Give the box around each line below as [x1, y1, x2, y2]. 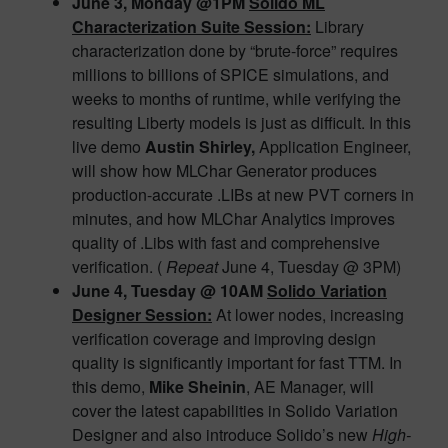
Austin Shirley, [145, 135, 259, 158]
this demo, [72, 375, 149, 398]
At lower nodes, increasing [212, 303, 404, 326]
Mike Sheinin [149, 375, 246, 398]
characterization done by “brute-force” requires [72, 39, 398, 62]
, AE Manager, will [246, 375, 374, 398]
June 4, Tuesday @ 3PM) [218, 255, 401, 278]
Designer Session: [72, 303, 212, 326]
